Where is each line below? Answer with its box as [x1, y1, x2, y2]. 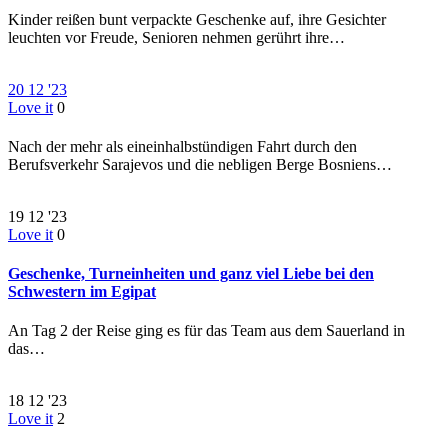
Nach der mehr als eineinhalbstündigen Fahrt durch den [8, 137, 357, 155]
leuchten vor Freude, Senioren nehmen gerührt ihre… [8, 28, 345, 46]
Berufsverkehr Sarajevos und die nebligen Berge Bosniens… [8, 155, 392, 173]
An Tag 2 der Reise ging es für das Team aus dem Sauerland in [8, 322, 405, 340]
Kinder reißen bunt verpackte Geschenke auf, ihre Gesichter [8, 10, 386, 28]
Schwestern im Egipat [8, 283, 156, 301]
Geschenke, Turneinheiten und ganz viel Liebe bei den [8, 265, 374, 283]
